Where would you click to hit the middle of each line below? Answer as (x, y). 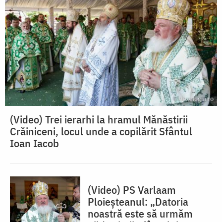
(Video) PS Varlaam (132, 190)
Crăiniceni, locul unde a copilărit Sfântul (101, 131)
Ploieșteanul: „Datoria (138, 202)
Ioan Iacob (34, 143)
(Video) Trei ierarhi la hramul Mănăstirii (99, 119)
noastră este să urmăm (140, 214)
